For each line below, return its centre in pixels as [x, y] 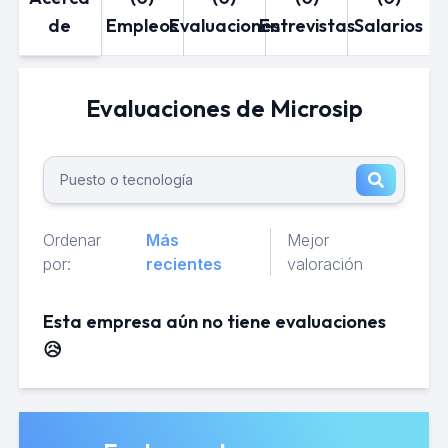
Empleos [142, 25]
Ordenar [71, 240]
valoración [325, 264]
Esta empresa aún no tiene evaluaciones [214, 321]
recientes [183, 264]
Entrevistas [306, 25]
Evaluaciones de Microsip [224, 108]
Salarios [389, 25]
